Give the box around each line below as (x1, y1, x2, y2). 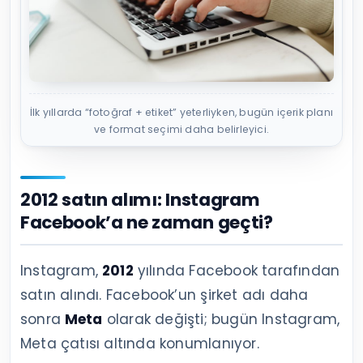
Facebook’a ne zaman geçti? (20, 210, 273, 236)
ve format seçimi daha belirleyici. (94, 122, 269, 137)
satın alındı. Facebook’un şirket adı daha (20, 285, 309, 305)
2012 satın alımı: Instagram (20, 187, 260, 213)
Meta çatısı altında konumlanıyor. (20, 334, 259, 354)
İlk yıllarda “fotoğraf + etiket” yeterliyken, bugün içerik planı (29, 105, 334, 120)
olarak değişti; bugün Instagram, (102, 310, 340, 330)
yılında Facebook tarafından (133, 261, 340, 281)
